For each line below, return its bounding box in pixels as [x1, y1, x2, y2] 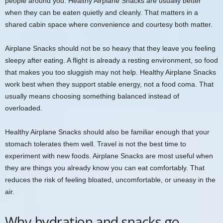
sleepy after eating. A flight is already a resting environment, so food [5, 56, 218, 64]
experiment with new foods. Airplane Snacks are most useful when [5, 151, 213, 160]
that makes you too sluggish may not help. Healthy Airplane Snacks [5, 68, 216, 76]
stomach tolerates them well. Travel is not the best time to [5, 139, 186, 148]
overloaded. [5, 104, 42, 112]
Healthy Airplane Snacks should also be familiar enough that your [5, 127, 210, 136]
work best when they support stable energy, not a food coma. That [5, 80, 214, 88]
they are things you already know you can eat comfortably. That [5, 163, 205, 172]
